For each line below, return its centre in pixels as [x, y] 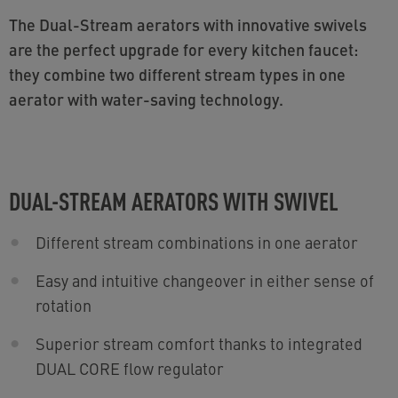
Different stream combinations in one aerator [197, 242]
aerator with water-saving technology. [146, 99]
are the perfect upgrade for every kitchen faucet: [183, 49]
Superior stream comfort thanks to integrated [199, 343]
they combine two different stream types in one [177, 74]
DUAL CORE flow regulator [130, 368]
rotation [64, 305]
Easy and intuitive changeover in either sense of [205, 280]
